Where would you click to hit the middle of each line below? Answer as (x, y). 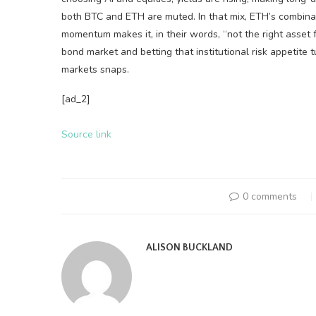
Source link (86, 134)
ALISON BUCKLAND (189, 247)
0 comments (269, 196)
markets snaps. (95, 69)
